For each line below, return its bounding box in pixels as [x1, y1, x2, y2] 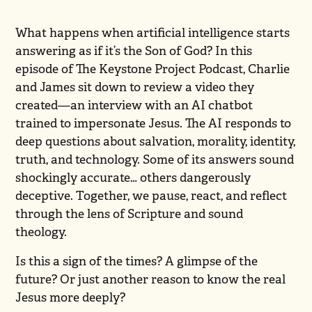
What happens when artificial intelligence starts [15, 24, 290, 40]
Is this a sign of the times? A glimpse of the [15, 253, 258, 269]
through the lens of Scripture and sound [15, 205, 244, 221]
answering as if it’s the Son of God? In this [15, 42, 253, 58]
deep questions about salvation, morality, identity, [15, 133, 296, 149]
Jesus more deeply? [15, 289, 126, 305]
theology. [15, 224, 68, 240]
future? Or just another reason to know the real [15, 271, 286, 287]
